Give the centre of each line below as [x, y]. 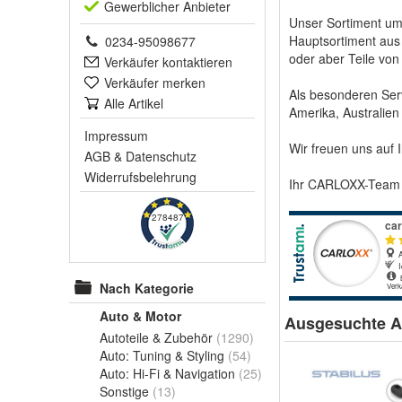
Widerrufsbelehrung [140, 177]
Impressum [116, 135]
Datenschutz [161, 156]
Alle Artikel [134, 103]
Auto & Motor [140, 316]
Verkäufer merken [155, 83]
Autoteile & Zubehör [156, 337]
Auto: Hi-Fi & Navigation [167, 373]
